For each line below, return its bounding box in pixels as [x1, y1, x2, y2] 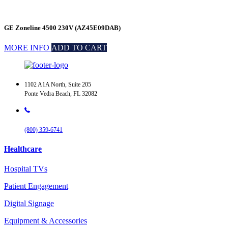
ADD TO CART [51, 43, 107, 52]
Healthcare [4, 145, 42, 154]
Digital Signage [4, 199, 54, 208]
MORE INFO [4, 43, 51, 52]
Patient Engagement [4, 182, 68, 191]
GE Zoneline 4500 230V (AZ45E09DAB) [4, 24, 121, 32]
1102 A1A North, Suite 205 [24, 81, 91, 89]
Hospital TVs [4, 164, 47, 174]
